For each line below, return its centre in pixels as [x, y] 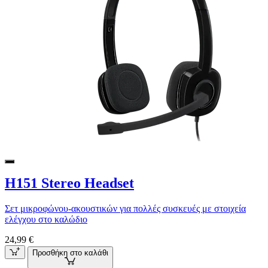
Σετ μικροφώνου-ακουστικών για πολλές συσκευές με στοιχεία [125, 209]
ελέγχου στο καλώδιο [46, 220]
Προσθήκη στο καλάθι [70, 252]
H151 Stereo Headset [69, 183]
